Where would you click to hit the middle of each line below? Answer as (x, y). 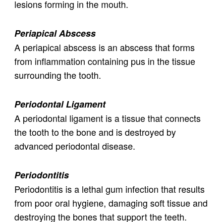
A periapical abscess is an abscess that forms (104, 47)
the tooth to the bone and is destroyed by (95, 132)
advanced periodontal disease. (75, 146)
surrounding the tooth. (57, 75)
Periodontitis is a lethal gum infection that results (109, 189)
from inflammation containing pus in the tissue (105, 61)
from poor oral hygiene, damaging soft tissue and (111, 203)
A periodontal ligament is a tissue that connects (107, 118)
